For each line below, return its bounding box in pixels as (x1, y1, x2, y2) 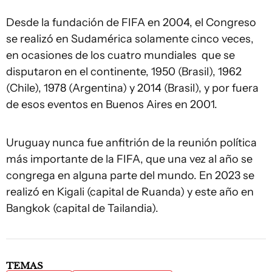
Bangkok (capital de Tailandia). (6, 202, 158, 215)
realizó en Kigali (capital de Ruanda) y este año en (6, 185, 254, 199)
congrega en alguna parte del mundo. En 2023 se (6, 169, 254, 182)
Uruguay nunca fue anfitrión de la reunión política (6, 136, 257, 149)
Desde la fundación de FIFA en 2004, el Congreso (6, 16, 256, 29)
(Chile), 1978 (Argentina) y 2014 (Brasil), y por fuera (6, 81, 259, 95)
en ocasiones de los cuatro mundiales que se (6, 49, 235, 62)
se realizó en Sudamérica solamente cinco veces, (6, 32, 254, 46)
